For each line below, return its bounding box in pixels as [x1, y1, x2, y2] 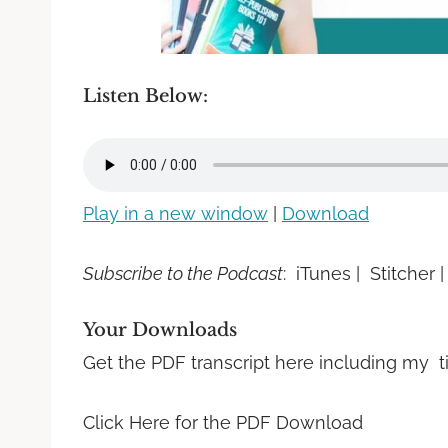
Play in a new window [83, 202, 268, 224]
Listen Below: [83, 84, 208, 107]
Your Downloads [83, 318, 237, 341]
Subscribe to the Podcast [83, 262, 283, 284]
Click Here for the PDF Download [83, 411, 363, 433]
